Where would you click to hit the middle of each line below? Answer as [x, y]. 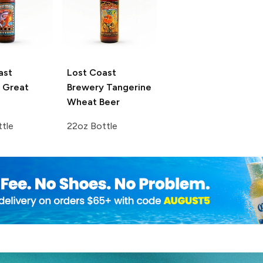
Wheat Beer [93, 102]
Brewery [85, 87]
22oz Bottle [92, 126]
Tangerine [128, 87]
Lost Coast [92, 72]
